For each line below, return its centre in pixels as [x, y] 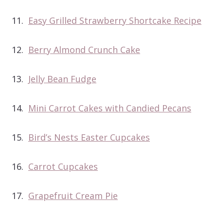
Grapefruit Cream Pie [73, 195]
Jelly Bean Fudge [62, 79]
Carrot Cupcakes [63, 166]
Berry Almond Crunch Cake [84, 49]
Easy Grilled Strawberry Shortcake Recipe [115, 20]
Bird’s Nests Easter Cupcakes [89, 137]
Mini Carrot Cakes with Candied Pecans [110, 108]
